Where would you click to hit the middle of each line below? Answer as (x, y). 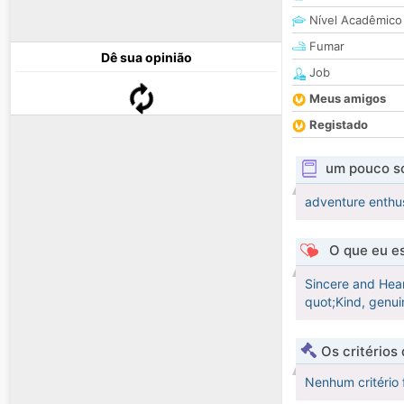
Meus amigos (348, 99)
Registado (339, 125)
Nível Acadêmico (354, 20)
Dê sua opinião (146, 58)
